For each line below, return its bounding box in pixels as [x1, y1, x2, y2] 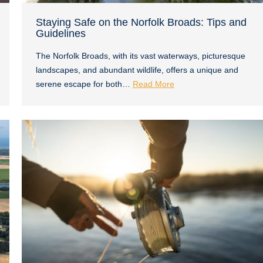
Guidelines [35, 27, 86, 39]
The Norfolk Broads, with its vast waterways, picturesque [35, 50, 245, 60]
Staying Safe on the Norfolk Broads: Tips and [35, 16, 247, 28]
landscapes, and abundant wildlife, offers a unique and [35, 65, 238, 75]
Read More [132, 79, 174, 89]
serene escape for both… [35, 79, 133, 89]
